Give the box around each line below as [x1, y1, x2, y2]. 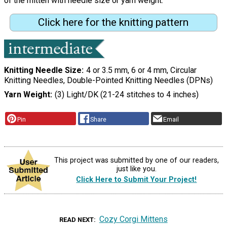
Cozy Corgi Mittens [99, 214, 168, 224]
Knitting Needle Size [4, 65, 82, 75]
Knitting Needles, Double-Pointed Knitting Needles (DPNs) [4, 75, 213, 86]
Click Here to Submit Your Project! [76, 175, 197, 184]
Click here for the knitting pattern [38, 16, 189, 29]
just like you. [116, 165, 157, 174]
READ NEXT [59, 215, 94, 223]
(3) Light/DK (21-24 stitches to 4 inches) [54, 90, 199, 100]
